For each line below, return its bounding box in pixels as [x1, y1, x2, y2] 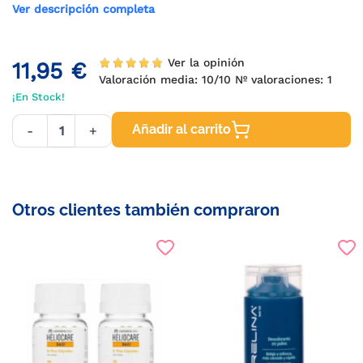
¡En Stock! [12, 91, 65, 103]
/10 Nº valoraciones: [216, 73, 331, 86]
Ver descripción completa [12, 2, 155, 15]
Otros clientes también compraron [12, 200, 280, 220]
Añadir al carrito [132, 122, 231, 137]
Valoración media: [101, 73, 205, 86]
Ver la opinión [170, 56, 248, 69]
